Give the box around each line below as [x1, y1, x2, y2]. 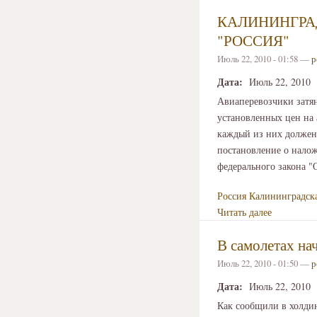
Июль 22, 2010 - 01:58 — [217, 52, 311, 66]
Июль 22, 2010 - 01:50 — [217, 257, 311, 270]
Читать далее [217, 205, 272, 219]
